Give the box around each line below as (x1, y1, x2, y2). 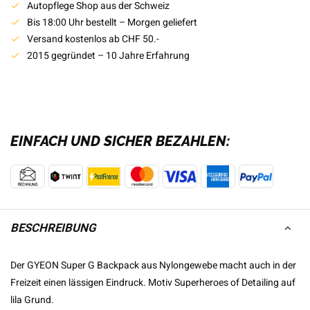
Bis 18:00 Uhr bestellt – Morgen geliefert (27, 15, 197, 30)
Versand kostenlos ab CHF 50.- (27, 32, 159, 46)
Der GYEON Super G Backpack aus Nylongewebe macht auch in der (10, 258, 296, 273)
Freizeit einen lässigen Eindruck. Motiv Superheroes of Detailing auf (10, 275, 295, 290)
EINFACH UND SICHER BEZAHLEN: (10, 133, 230, 149)
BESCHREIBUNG (10, 219, 95, 237)
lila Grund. (10, 293, 54, 307)
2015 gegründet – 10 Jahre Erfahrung (27, 48, 190, 63)
